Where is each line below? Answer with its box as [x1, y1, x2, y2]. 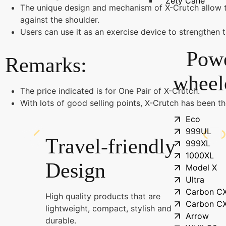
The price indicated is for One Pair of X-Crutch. [20, 86, 200, 96]
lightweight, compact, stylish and [45, 203, 172, 213]
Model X [186, 162, 217, 173]
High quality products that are [45, 191, 160, 201]
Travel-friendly [45, 135, 176, 158]
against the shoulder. [20, 15, 99, 25]
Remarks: [5, 53, 87, 77]
